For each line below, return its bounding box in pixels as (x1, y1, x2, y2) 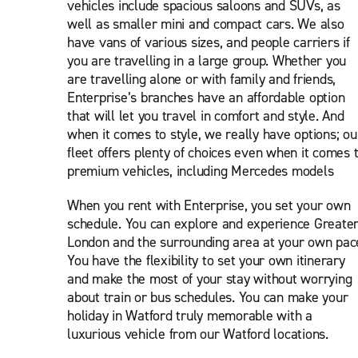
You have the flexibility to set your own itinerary (67, 251, 345, 270)
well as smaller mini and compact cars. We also (67, 14, 344, 34)
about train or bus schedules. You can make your (67, 288, 348, 307)
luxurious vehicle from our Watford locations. (67, 324, 328, 344)
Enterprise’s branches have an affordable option (67, 88, 345, 107)
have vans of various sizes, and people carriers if (67, 33, 350, 52)
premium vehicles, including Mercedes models (67, 161, 334, 181)
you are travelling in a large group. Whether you (67, 51, 346, 70)
